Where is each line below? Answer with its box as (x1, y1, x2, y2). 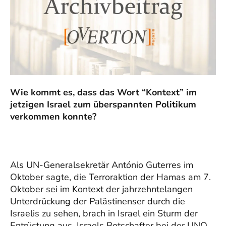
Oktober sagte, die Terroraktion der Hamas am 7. (10, 171, 211, 183)
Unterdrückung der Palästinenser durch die (10, 195, 185, 207)
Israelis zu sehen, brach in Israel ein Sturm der (10, 207, 198, 219)
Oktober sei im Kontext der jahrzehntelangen (10, 183, 193, 195)
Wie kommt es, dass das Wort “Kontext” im (10, 86, 197, 98)
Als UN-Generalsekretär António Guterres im (10, 158, 193, 171)
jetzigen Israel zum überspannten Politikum (10, 98, 196, 110)
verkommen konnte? (10, 110, 96, 123)
